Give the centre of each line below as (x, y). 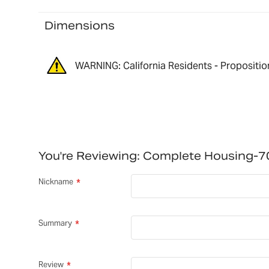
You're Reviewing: (89, 156)
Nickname (56, 182)
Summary (55, 223)
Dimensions (79, 25)
